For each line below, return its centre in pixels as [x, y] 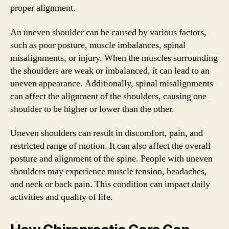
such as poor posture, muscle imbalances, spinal [98, 45]
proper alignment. [43, 8]
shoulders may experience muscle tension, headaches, [109, 171]
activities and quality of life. [62, 197]
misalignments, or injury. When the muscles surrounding [114, 58]
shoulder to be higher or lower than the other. [92, 109]
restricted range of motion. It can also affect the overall [110, 146]
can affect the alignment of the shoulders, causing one [108, 96]
